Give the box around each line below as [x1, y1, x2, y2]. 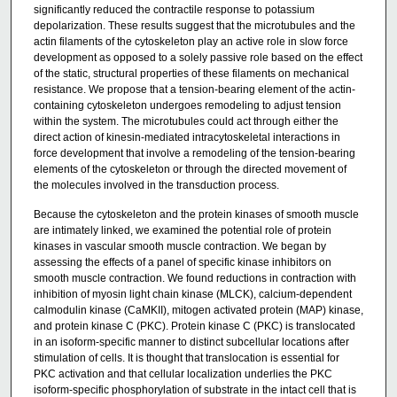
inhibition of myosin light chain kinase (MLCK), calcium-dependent [33, 288, 352, 301]
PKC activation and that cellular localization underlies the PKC [33, 368, 332, 381]
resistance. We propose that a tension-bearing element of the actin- [33, 82, 355, 96]
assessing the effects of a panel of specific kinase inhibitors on [33, 256, 331, 269]
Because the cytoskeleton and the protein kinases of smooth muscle [33, 208, 359, 222]
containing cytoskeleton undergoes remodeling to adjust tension [33, 98, 341, 112]
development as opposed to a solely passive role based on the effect [33, 51, 362, 64]
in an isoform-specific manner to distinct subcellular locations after [33, 336, 349, 349]
